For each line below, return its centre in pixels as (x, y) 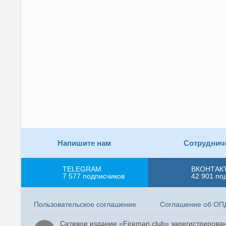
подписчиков (103, 176)
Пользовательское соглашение (85, 204)
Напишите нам (84, 143)
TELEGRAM (82, 169)
